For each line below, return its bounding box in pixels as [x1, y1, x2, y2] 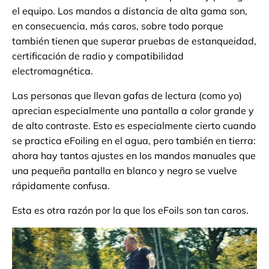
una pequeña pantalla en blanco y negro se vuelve [12, 164, 237, 177]
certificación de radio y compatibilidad [12, 49, 184, 62]
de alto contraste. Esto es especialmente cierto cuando [12, 119, 256, 131]
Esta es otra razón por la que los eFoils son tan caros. [12, 204, 249, 216]
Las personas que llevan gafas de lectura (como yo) [12, 89, 242, 101]
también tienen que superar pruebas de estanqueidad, [12, 34, 256, 47]
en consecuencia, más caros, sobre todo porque [12, 19, 223, 32]
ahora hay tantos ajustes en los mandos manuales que [12, 149, 256, 162]
